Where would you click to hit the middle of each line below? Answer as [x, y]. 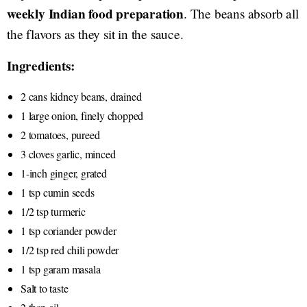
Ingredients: [41, 65]
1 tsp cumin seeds [58, 192]
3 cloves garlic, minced [68, 153]
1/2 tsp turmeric [53, 211]
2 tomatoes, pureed [60, 134]
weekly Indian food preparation [95, 13]
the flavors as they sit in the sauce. [95, 34]
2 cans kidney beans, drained [81, 96]
